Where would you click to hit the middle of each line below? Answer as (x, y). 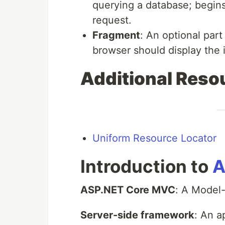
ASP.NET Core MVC (128, 190)
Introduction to (146, 166)
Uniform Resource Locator (154, 138)
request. (112, 20)
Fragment (116, 35)
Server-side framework (137, 215)
